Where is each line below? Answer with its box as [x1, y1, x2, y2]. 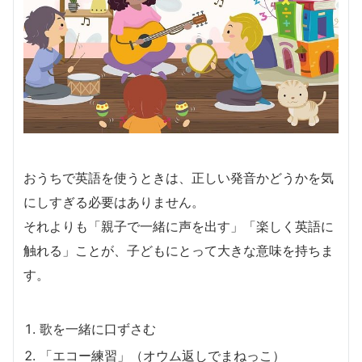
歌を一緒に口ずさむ [40, 320, 156, 337]
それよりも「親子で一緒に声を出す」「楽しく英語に [23, 217, 334, 234]
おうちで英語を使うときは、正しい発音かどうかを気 [23, 169, 334, 186]
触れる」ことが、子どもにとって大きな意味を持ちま [23, 242, 334, 259]
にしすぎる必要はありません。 [23, 193, 204, 210]
